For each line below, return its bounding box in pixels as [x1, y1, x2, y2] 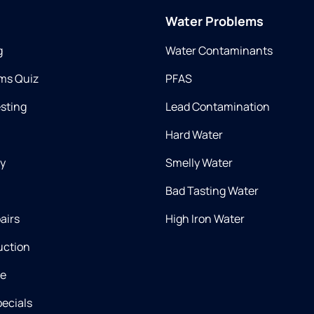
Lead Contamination [165, 99, 270, 114]
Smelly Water [165, 155, 233, 170]
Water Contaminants [165, 43, 273, 58]
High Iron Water [165, 211, 245, 226]
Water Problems [165, 13, 264, 29]
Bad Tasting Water [165, 183, 259, 198]
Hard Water [165, 127, 223, 142]
